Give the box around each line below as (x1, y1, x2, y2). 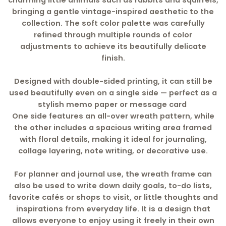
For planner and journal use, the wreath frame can (14, 169, 212, 180)
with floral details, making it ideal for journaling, (19, 134, 207, 145)
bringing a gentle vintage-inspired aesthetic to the (12, 7, 214, 17)
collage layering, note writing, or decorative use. (18, 146, 208, 156)
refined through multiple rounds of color (34, 30, 192, 40)
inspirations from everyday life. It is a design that (16, 204, 210, 214)
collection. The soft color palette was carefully (21, 18, 205, 29)
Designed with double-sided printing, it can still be (14, 76, 212, 87)
